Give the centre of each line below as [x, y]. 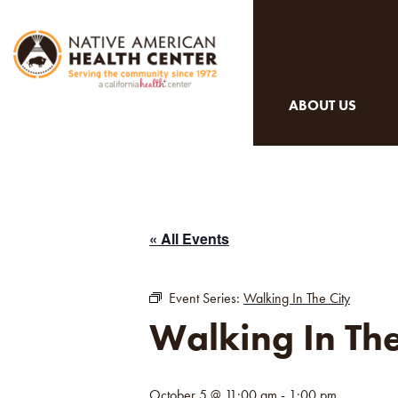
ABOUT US [322, 105]
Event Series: [206, 298]
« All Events [189, 239]
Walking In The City [297, 298]
